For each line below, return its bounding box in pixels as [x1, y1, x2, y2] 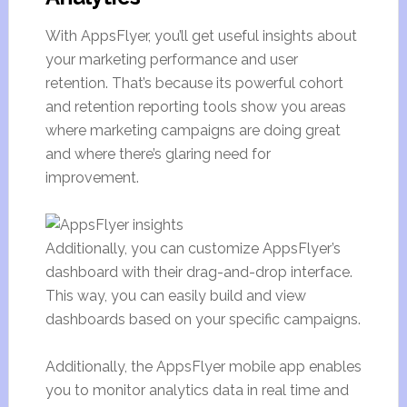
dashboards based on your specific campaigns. [45, 311, 361, 328]
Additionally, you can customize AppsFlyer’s [45, 240, 341, 257]
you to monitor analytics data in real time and [45, 382, 349, 399]
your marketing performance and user [45, 51, 298, 68]
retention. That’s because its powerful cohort [45, 74, 343, 92]
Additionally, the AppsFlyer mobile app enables [45, 358, 362, 375]
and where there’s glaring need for [45, 145, 271, 163]
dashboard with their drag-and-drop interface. [45, 263, 352, 281]
